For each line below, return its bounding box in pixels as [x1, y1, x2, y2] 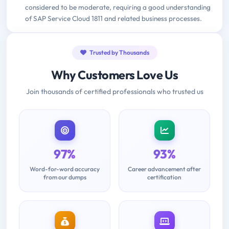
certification [147, 173, 181, 181]
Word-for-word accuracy [30, 165, 100, 173]
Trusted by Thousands [88, 48, 149, 56]
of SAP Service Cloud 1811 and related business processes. [25, 13, 202, 23]
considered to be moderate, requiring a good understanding [25, 2, 211, 12]
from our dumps [43, 173, 86, 181]
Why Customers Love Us [51, 67, 178, 82]
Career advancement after [128, 165, 201, 173]
